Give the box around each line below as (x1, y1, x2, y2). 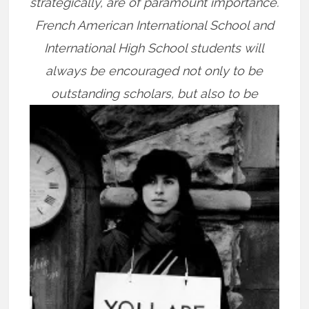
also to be (199, 86, 258, 101)
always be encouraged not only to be (46, 63, 263, 78)
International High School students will (44, 41, 265, 55)
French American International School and (34, 18, 274, 32)
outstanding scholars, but (50, 86, 200, 101)
